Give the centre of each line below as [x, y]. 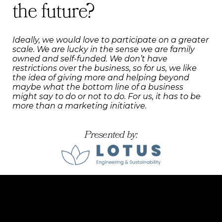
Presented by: [111, 135]
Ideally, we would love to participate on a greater [111, 40]
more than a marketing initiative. [80, 106]
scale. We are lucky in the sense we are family [104, 49]
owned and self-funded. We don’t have [90, 58]
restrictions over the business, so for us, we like [105, 68]
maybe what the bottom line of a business [98, 87]
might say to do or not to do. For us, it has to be [107, 96]
